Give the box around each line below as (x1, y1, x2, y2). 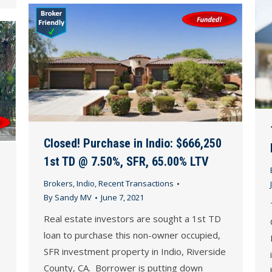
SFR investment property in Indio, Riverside (44, 245, 226, 258)
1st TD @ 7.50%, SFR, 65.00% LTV (44, 154, 209, 169)
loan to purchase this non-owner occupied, (44, 229, 220, 242)
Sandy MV (55, 192, 92, 203)
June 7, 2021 (101, 192, 144, 203)
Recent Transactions (98, 178, 174, 189)
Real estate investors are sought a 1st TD (44, 212, 221, 225)
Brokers (44, 178, 73, 189)
